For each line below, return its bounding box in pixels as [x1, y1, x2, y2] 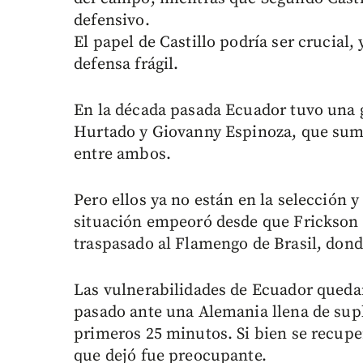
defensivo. [74, 11, 150, 32]
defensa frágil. [74, 54, 179, 75]
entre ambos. [74, 144, 171, 165]
